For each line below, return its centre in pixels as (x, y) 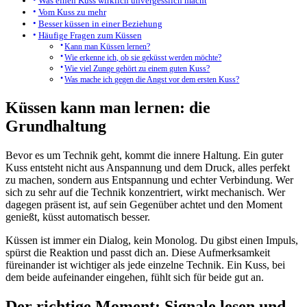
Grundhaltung (56, 126)
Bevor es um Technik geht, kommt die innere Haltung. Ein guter (144, 155)
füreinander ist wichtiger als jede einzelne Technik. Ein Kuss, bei (145, 265)
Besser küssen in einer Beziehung (100, 24)
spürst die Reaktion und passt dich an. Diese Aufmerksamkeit (138, 253)
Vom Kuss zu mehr (72, 12)
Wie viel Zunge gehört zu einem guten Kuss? (137, 69)
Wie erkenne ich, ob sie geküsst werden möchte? (143, 58)
